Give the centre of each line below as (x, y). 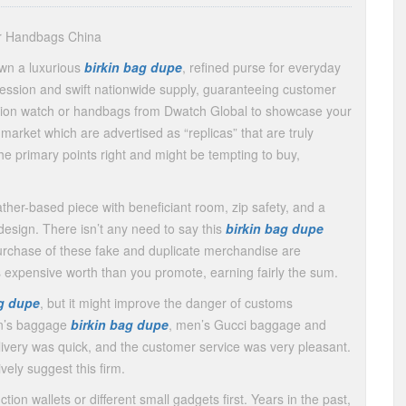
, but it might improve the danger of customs (166, 303)
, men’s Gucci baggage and (247, 324)
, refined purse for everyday (261, 67)
